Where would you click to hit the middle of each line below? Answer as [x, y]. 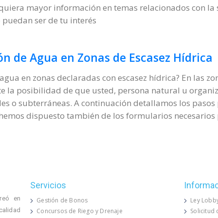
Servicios [48, 185]
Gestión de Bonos [62, 200]
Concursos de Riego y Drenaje [80, 211]
